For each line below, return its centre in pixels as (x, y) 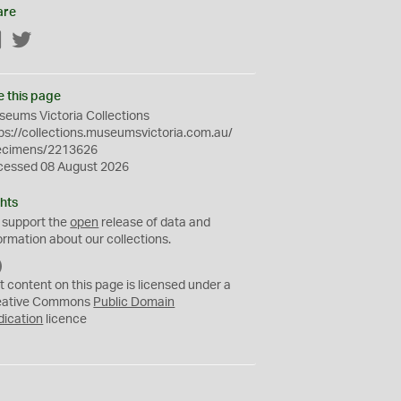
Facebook (31, 41)
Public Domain (134, 303)
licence (65, 320)
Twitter (52, 41)
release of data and (155, 223)
